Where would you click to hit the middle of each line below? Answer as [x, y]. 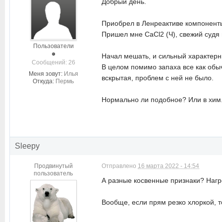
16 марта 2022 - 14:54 [168, 166]
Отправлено [120, 166]
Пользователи [53, 46]
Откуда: [43, 81]
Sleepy [27, 146]
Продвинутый [53, 166]
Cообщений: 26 [53, 62]
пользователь [53, 173]
